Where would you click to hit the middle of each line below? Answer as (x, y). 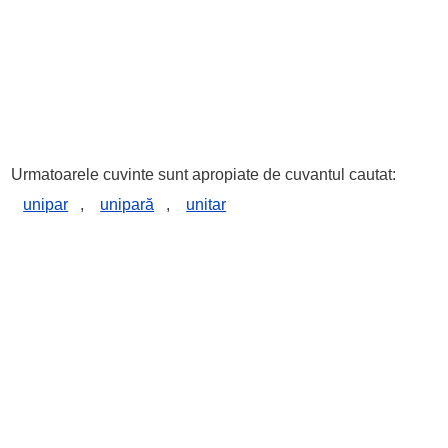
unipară (127, 204)
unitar (206, 204)
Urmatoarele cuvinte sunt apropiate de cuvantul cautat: (204, 174)
